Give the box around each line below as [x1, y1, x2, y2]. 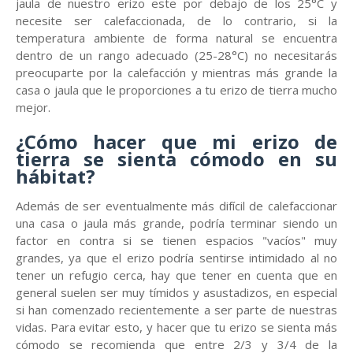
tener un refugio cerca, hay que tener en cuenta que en [16, 267, 337, 283]
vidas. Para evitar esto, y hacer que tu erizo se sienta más [16, 319, 337, 335]
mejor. [16, 99, 50, 115]
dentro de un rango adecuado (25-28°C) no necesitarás [16, 47, 337, 63]
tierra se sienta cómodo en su [16, 146, 337, 172]
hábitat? [16, 163, 95, 189]
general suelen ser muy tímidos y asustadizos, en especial [16, 284, 337, 300]
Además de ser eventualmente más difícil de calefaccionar [16, 198, 337, 214]
